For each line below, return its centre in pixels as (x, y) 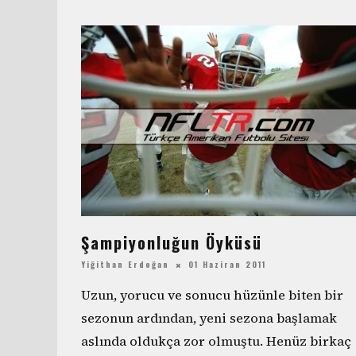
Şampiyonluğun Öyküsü (172, 243)
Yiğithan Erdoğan (125, 265)
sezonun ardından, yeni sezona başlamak (209, 318)
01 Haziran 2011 (227, 265)
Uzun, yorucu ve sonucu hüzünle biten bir (212, 295)
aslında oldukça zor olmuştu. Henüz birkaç (216, 341)
